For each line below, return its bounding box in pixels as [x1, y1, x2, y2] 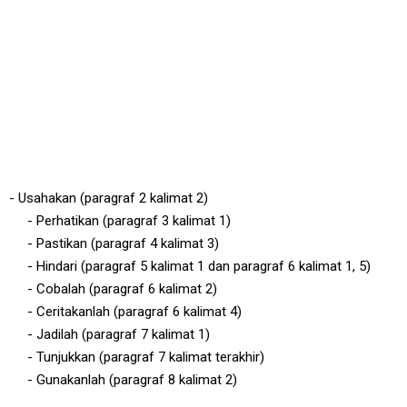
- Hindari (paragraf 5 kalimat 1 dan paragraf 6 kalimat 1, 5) [27, 257, 371, 274]
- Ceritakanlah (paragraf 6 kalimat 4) [27, 303, 242, 320]
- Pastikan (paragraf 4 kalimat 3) [27, 234, 219, 252]
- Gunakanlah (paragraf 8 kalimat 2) [27, 371, 237, 388]
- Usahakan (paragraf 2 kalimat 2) [9, 189, 208, 206]
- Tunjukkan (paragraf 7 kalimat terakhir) [27, 348, 264, 365]
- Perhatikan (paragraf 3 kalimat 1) [27, 212, 231, 229]
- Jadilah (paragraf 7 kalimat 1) [27, 325, 210, 342]
